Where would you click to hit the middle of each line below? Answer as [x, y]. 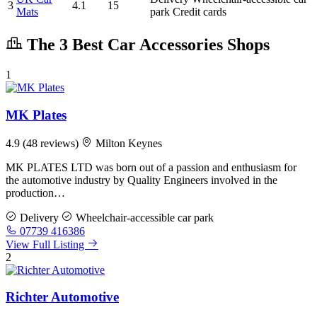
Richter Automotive [62, 297]
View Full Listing [46, 244]
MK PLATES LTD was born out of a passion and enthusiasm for [151, 167]
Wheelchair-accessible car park [143, 217]
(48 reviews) [52, 143]
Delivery [38, 217]
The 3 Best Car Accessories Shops [146, 45]
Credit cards [200, 12]
